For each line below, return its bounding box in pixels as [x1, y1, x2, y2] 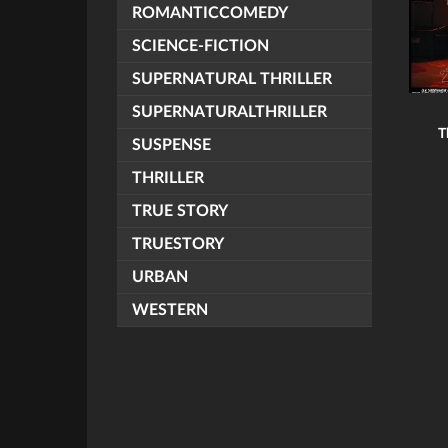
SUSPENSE [132, 137, 211, 153]
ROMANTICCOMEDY [132, 5, 288, 21]
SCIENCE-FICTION [132, 38, 269, 54]
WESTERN [132, 302, 208, 318]
